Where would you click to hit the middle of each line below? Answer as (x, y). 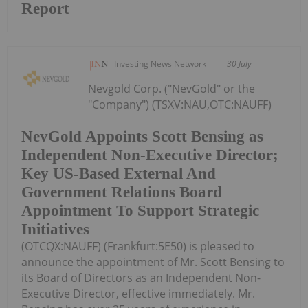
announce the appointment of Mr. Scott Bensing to (153, 262)
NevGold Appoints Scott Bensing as (142, 136)
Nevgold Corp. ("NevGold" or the (172, 89)
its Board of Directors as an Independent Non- (141, 277)
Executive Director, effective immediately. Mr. (138, 293)
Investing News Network (161, 64)
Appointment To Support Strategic (140, 210)
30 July (240, 64)
